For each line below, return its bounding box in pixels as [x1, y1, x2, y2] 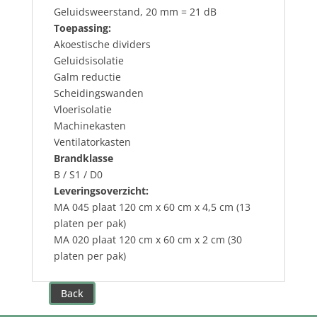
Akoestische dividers [53, 37, 151, 51]
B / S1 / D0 [53, 167, 103, 181]
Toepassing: [53, 21, 111, 35]
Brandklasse [53, 151, 113, 165]
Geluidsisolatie [53, 53, 124, 67]
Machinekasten [53, 118, 126, 132]
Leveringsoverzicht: [53, 183, 149, 197]
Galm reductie [53, 69, 121, 83]
